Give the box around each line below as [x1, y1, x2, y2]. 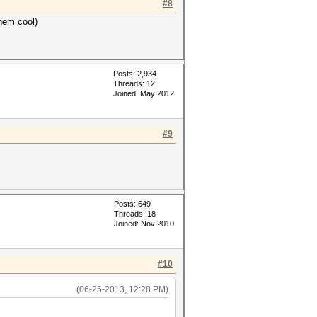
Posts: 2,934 [113, 69, 156, 79]
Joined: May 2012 [113, 89, 174, 98]
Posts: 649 [114, 200, 151, 209]
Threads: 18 [114, 209, 156, 219]
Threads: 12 [113, 79, 155, 88]
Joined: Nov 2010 [114, 219, 174, 229]
